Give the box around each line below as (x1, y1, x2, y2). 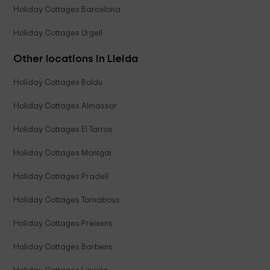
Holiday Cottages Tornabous (13, 196, 121, 205)
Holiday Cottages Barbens (13, 243, 113, 252)
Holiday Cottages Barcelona (13, 5, 121, 14)
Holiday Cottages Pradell (13, 172, 109, 181)
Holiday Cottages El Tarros (13, 125, 113, 134)
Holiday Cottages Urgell (13, 29, 103, 38)
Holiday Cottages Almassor (13, 102, 118, 111)
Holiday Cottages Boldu (13, 78, 103, 87)
